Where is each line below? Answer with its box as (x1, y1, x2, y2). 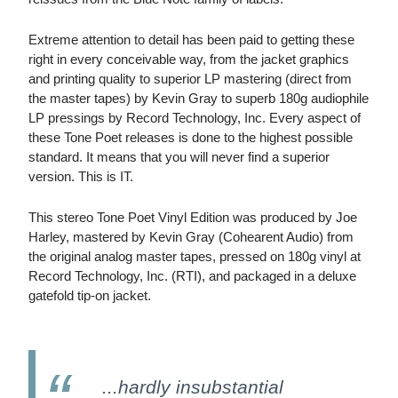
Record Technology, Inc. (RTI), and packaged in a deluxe (28, 268, 356, 284)
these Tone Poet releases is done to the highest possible (28, 130, 353, 146)
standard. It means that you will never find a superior (28, 149, 330, 165)
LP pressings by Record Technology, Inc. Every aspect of (28, 110, 361, 126)
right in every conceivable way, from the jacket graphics (28, 52, 349, 68)
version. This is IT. (28, 169, 133, 185)
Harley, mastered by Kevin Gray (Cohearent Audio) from (28, 229, 354, 245)
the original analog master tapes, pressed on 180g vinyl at (28, 249, 361, 265)
